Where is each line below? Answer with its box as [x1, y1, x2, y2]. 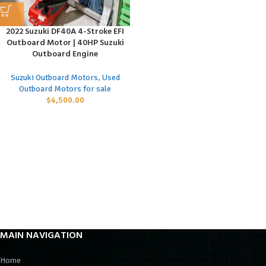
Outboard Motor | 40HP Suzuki [6, 36, 124, 50]
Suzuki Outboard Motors [10, 72, 98, 83]
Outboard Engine [32, 47, 98, 61]
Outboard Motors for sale [19, 83, 111, 94]
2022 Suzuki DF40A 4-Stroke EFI [6, 24, 124, 39]
